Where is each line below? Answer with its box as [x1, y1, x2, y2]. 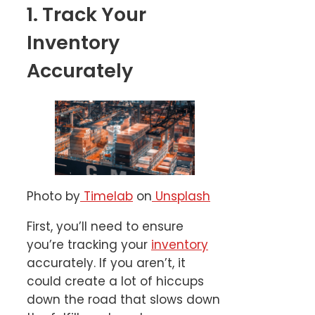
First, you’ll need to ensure [27, 218, 184, 236]
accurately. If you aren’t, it [27, 255, 186, 272]
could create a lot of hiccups [27, 273, 204, 290]
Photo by [27, 188, 80, 205]
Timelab [80, 188, 133, 205]
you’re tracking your [27, 236, 151, 254]
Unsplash [152, 188, 210, 205]
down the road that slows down [27, 291, 220, 309]
